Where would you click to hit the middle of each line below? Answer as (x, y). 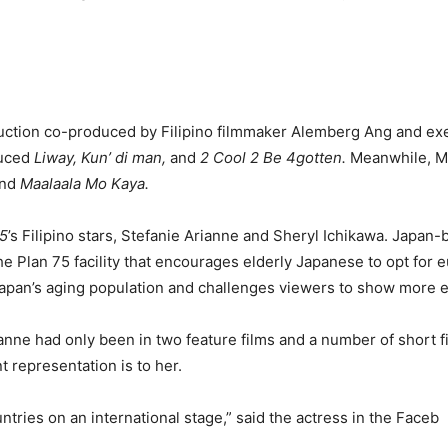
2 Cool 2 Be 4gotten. (271, 157)
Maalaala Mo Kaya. (82, 183)
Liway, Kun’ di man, (102, 157)
